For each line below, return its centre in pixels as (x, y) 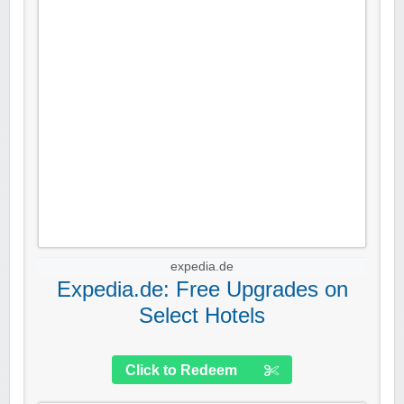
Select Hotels (202, 316)
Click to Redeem (181, 371)
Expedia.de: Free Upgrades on (202, 289)
